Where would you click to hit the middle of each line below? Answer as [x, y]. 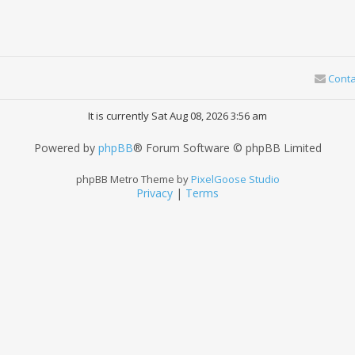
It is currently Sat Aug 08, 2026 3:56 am [177, 115]
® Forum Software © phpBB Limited [227, 147]
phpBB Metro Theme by [133, 179]
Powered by [66, 147]
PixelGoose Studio [235, 179]
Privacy [155, 193]
